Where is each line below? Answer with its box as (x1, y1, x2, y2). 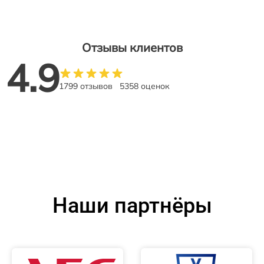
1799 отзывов (59, 80, 113, 91)
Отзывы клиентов (81, 39, 183, 55)
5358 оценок (120, 80, 170, 91)
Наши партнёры (52, 193, 212, 218)
